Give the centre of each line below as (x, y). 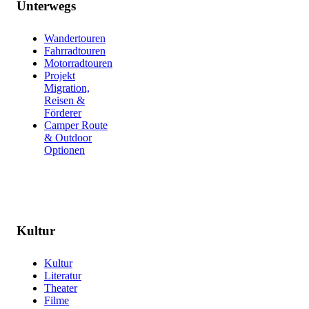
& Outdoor (68, 138)
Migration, (67, 88)
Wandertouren (75, 39)
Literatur (63, 275)
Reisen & (64, 101)
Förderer (63, 113)
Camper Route (76, 126)
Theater (61, 288)
